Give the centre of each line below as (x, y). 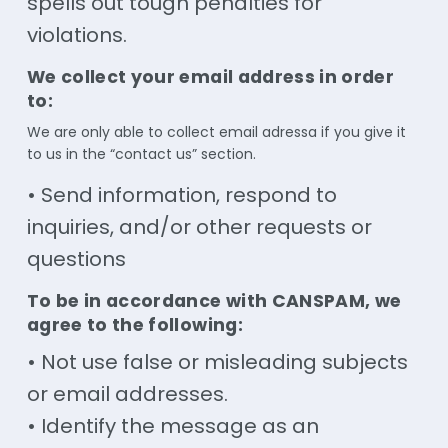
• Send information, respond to (181, 195)
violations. (76, 34)
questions (76, 259)
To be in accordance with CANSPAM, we (214, 301)
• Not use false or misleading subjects (217, 362)
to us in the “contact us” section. (141, 154)
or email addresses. (127, 394)
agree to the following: (134, 325)
